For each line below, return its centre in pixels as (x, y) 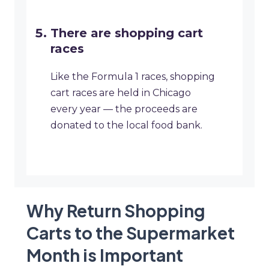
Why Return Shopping (116, 211)
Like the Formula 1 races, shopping (133, 77)
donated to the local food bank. (126, 125)
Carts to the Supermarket (131, 233)
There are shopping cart (127, 33)
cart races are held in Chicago (121, 93)
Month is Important (105, 255)
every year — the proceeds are (124, 109)
